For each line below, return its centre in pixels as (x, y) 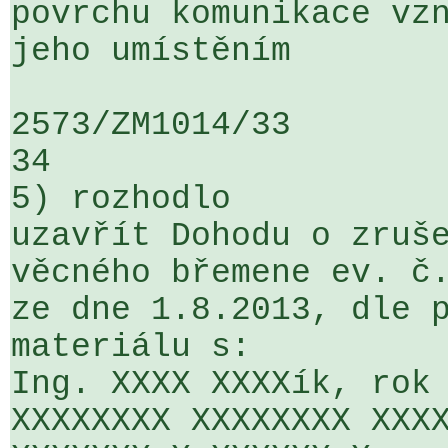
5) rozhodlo (121, 199)
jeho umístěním (151, 51)
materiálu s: (131, 347)
